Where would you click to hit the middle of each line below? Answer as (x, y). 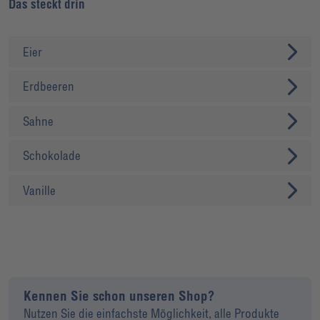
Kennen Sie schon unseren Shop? (120, 295)
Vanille (40, 190)
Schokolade (52, 156)
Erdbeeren (49, 86)
